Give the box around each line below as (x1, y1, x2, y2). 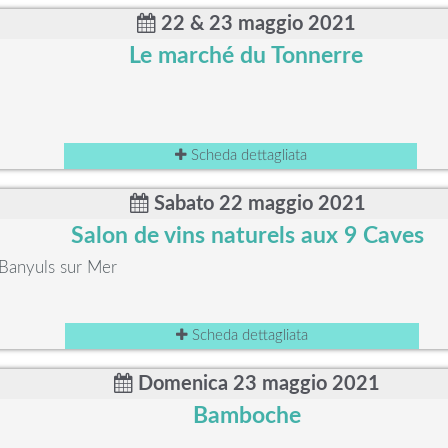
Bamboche (193, 405, 302, 427)
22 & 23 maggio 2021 (155, 14, 356, 34)
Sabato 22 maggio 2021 (148, 194, 366, 214)
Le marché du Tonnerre (129, 45, 364, 67)
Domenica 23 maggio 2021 (133, 374, 381, 394)
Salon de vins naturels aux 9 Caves (71, 225, 424, 247)
